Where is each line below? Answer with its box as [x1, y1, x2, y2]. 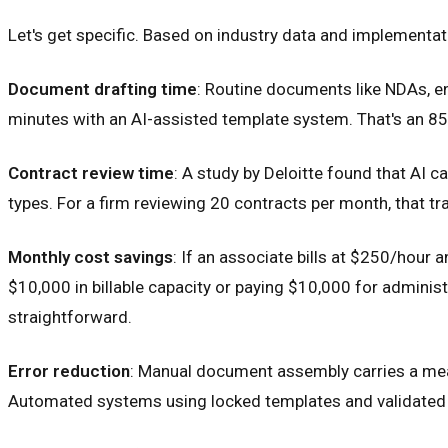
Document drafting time [8, 78, 197, 99]
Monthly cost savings [8, 246, 173, 267]
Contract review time [8, 162, 174, 183]
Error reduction [8, 360, 130, 381]
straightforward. [8, 306, 132, 327]
